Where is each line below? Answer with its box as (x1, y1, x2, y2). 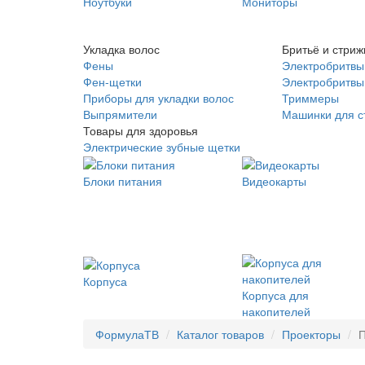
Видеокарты (242, 173, 306, 190)
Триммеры (281, 90, 339, 106)
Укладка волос (83, 41, 160, 57)
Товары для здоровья (83, 122, 198, 139)
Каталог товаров (177, 326, 264, 343)
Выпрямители (83, 106, 157, 122)
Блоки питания (83, 173, 162, 190)
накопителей (242, 303, 310, 320)
